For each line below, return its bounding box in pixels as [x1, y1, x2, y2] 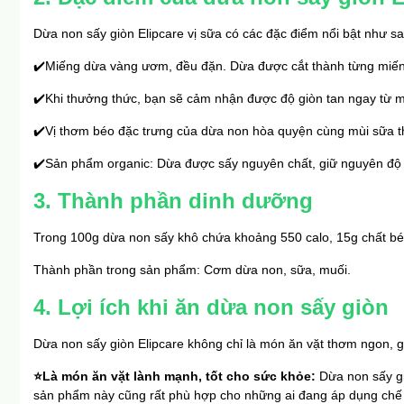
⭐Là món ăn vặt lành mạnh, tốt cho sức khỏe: [33, 369, 319, 384]
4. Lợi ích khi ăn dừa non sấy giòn [33, 295, 389, 320]
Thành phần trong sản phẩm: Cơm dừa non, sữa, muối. [33, 262, 351, 278]
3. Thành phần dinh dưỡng [33, 188, 313, 214]
